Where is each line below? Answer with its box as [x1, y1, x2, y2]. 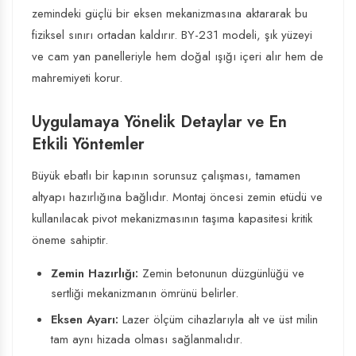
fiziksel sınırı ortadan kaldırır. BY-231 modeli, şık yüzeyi [32, 26, 312, 44]
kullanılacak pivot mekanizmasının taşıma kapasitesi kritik [32, 210, 312, 227]
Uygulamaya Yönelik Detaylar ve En [32, 110, 287, 133]
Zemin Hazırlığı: [51, 265, 138, 282]
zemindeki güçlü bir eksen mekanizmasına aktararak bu [32, 5, 308, 22]
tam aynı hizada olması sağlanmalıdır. [51, 331, 242, 348]
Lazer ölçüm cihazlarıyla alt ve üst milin [118, 311, 318, 328]
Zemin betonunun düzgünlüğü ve [138, 265, 304, 282]
